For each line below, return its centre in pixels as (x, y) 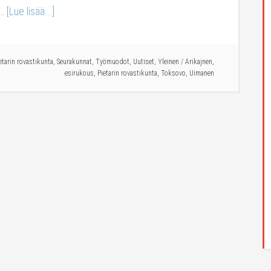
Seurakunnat (74, 62)
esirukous (79, 73)
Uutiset (144, 62)
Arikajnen (199, 62)
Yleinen (168, 62)
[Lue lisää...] (31, 11)
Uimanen (202, 73)
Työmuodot (113, 62)
